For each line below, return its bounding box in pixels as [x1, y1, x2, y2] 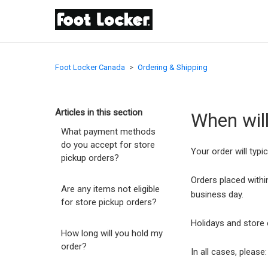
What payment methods [61, 126, 156, 137]
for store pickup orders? [61, 197, 157, 208]
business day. [191, 189, 246, 200]
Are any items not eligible [61, 184, 160, 194]
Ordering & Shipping [138, 63, 208, 72]
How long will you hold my [61, 228, 163, 239]
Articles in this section [55, 107, 142, 118]
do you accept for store [61, 139, 155, 150]
